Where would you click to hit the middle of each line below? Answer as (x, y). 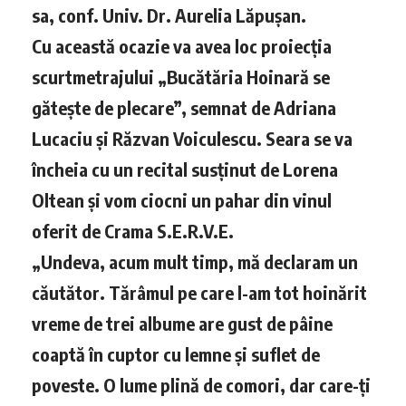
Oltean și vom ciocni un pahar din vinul (182, 199)
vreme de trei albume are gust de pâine (182, 323)
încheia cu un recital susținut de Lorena (185, 169)
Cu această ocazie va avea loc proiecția (182, 45)
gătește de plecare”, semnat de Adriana (184, 107)
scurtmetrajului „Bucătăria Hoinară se (181, 76)
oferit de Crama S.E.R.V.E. (133, 230)
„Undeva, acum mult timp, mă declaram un (195, 261)
